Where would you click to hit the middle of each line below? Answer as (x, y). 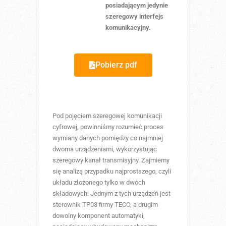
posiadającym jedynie (137, 5)
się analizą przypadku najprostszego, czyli (112, 171)
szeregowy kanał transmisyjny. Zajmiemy (111, 160)
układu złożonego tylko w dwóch (99, 182)
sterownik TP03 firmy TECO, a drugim (105, 204)
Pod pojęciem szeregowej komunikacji (107, 116)
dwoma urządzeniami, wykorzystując (105, 149)
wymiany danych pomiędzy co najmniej (108, 138)
